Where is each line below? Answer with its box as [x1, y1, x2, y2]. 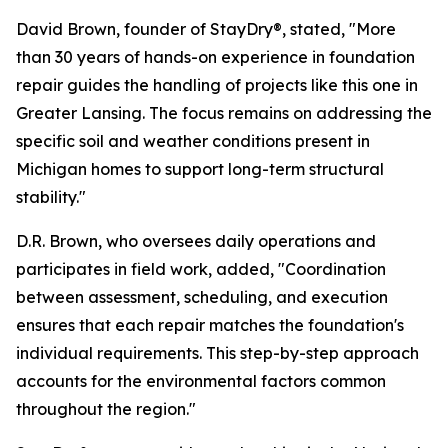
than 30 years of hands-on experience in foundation [16, 47, 415, 67]
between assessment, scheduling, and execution [16, 287, 388, 307]
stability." [16, 187, 86, 207]
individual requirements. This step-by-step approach [16, 343, 419, 363]
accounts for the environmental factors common [16, 371, 386, 391]
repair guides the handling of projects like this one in [16, 75, 418, 95]
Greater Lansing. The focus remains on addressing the [16, 103, 432, 123]
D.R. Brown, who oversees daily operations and [16, 231, 376, 251]
